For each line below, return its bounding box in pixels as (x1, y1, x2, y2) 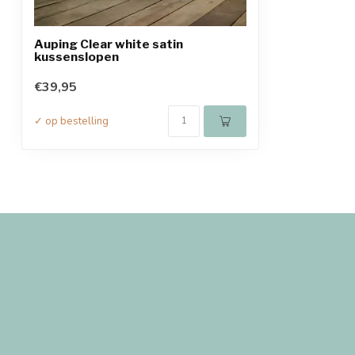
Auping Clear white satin (34, 36, 183, 52)
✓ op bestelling (34, 114, 109, 128)
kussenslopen (34, 49, 119, 64)
